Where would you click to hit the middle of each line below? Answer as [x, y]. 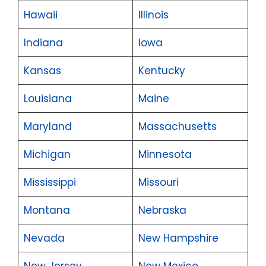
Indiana [43, 42]
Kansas [42, 70]
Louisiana [47, 98]
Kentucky [161, 70]
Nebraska [162, 210]
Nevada [44, 238]
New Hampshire [178, 238]
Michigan [47, 154]
